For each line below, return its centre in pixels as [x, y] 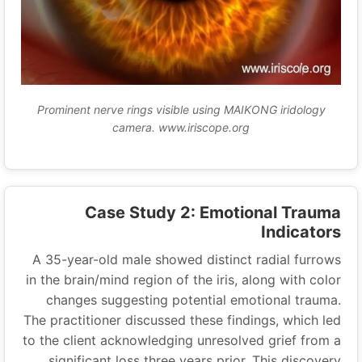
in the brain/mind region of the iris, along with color [193, 280]
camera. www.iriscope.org [191, 128]
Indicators [311, 232]
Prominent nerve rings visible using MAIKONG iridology [191, 110]
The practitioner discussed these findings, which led [192, 320]
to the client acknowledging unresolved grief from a [192, 341]
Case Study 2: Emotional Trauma [223, 213]
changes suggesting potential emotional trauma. [203, 300]
